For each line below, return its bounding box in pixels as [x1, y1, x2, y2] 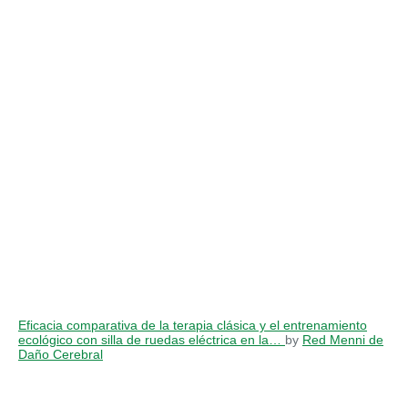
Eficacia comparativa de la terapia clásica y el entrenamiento [18, 317, 367, 332]
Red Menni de [302, 331, 383, 347]
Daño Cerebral [18, 346, 103, 362]
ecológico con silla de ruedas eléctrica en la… [18, 331, 285, 347]
